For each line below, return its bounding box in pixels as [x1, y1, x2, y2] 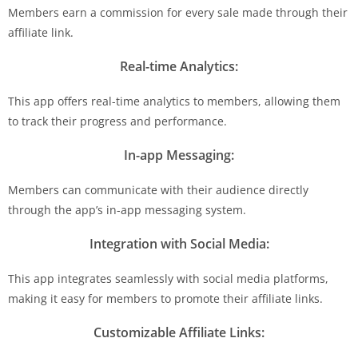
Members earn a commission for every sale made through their [8, 4, 348, 20]
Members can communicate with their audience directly [8, 181, 308, 197]
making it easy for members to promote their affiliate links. [8, 290, 323, 306]
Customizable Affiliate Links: [93, 323, 265, 341]
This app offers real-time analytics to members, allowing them [8, 93, 340, 109]
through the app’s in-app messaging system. [8, 201, 246, 217]
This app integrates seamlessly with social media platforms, [8, 270, 328, 286]
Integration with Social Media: [89, 234, 269, 253]
